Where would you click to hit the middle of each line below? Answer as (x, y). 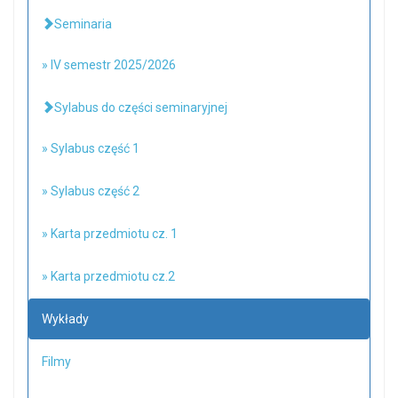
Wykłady (65, 319)
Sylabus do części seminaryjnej (141, 107)
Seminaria (83, 24)
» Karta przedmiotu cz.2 (108, 276)
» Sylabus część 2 (91, 191)
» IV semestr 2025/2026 (109, 65)
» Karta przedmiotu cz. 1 (110, 234)
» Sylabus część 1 (91, 148)
